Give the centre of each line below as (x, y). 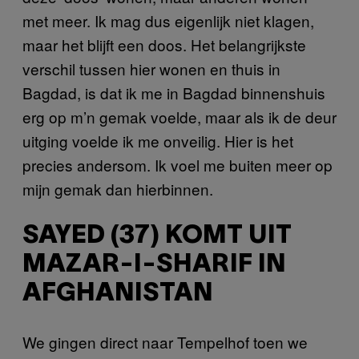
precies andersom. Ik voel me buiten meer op (177, 164)
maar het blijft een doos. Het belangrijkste (164, 44)
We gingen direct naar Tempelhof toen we (165, 341)
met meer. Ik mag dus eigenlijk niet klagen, (168, 20)
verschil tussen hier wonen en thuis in (151, 68)
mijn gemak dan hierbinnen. (118, 188)
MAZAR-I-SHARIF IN (154, 265)
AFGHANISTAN (118, 294)
